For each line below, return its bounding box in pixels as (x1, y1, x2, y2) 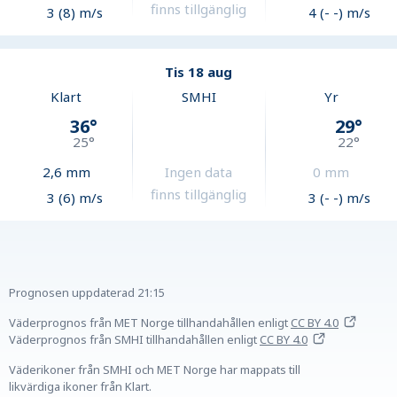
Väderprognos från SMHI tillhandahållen (9, 331, 224, 348)
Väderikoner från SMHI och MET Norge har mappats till (9, 362, 300, 378)
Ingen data (165, 163, 233, 182)
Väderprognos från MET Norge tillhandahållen (9, 315, 255, 331)
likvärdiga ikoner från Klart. (9, 378, 152, 395)
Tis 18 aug (165, 63, 232, 82)
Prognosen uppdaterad (9, 284, 135, 301)
